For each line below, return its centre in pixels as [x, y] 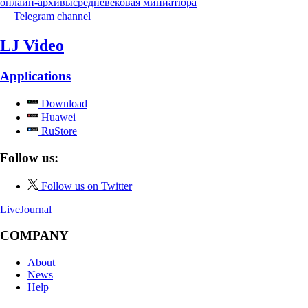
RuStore [58, 131]
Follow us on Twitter [87, 186]
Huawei [57, 118]
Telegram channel [52, 16]
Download [63, 104]
